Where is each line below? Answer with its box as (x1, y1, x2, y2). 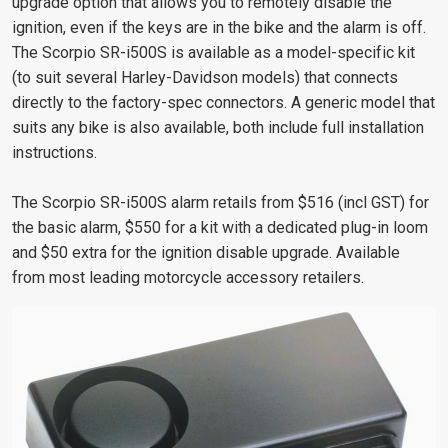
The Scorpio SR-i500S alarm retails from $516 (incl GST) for (12, 192, 429, 212)
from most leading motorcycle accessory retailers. (12, 267, 364, 287)
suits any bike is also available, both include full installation (12, 117, 424, 137)
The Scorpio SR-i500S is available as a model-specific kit (12, 42, 415, 62)
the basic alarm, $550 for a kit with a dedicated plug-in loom (12, 217, 428, 237)
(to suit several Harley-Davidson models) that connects (12, 67, 398, 87)
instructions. (12, 142, 97, 162)
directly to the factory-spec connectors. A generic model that (12, 92, 435, 112)
